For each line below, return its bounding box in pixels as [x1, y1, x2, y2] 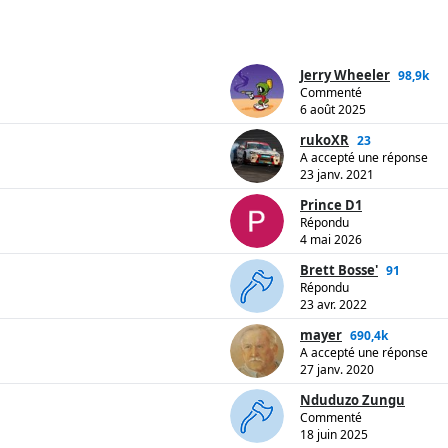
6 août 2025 [300, 101, 366, 119]
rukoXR [300, 131, 349, 150]
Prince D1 [300, 196, 362, 215]
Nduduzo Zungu [300, 391, 405, 410]
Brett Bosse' [300, 261, 378, 280]
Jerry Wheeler [300, 66, 390, 85]
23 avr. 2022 [300, 296, 367, 314]
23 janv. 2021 [300, 166, 374, 184]
